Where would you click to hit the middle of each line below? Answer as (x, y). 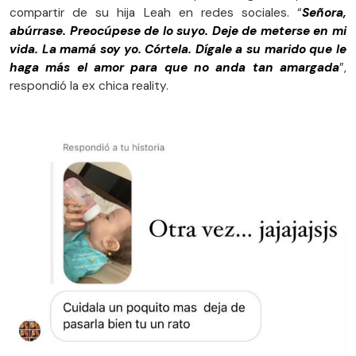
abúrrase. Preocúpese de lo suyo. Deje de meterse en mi (178, 31)
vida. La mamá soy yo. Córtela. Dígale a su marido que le (178, 50)
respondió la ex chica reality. (89, 86)
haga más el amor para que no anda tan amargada (174, 68)
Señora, (324, 13)
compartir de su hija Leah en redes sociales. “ (156, 13)
